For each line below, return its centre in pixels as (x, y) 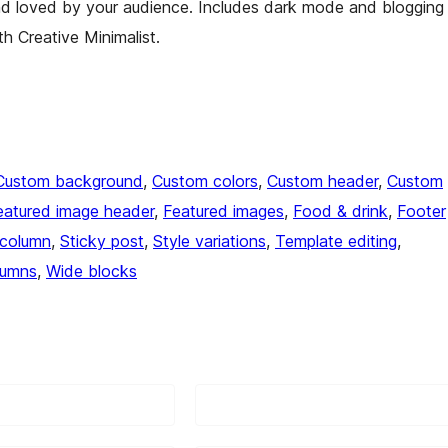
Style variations (209, 240)
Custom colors (205, 180)
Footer (421, 210)
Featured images (223, 210)
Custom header (322, 180)
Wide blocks (91, 270)
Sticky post (102, 240)
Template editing (336, 240)
